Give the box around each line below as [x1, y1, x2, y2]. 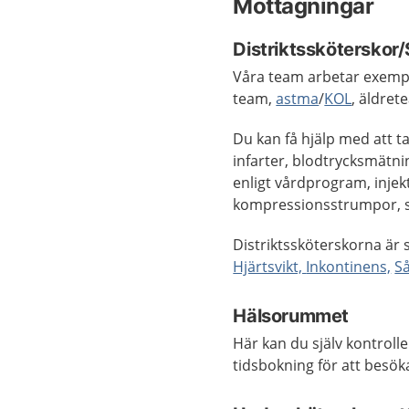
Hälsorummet [233, 305, 349, 327]
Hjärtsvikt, [233, 257, 307, 277]
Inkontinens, [306, 257, 392, 277]
